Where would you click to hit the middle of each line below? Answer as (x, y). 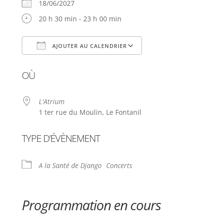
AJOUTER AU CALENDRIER (88, 46)
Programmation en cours (91, 205)
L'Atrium (51, 101)
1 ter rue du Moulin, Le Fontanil (90, 112)
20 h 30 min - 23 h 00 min (80, 19)
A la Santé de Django (70, 165)
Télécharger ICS (64, 64)
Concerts (119, 165)
